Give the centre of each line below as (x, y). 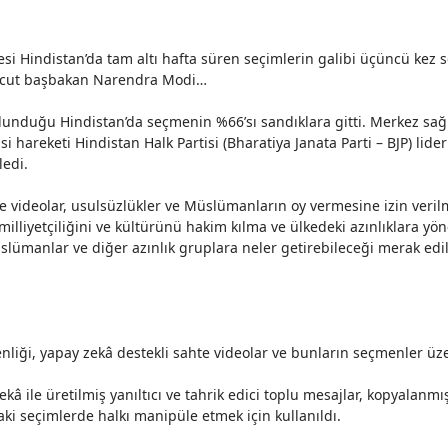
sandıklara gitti (311, 121)
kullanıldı (306, 415)
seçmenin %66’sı (202, 121)
